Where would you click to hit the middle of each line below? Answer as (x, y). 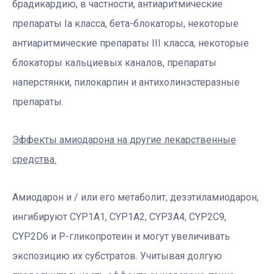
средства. (34, 159)
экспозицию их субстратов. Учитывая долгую (117, 256)
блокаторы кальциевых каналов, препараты (114, 62)
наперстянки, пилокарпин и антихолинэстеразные (126, 82)
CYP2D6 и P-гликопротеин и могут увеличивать (121, 236)
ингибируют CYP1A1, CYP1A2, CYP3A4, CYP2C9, (119, 217)
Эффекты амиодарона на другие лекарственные (124, 139)
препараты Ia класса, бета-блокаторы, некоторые (125, 23)
